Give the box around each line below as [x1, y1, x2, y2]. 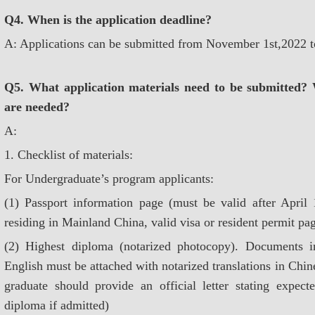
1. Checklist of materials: [4, 148, 133, 162]
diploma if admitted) [4, 298, 109, 312]
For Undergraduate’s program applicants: [4, 172, 214, 186]
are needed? [4, 100, 70, 114]
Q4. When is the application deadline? [4, 13, 212, 27]
